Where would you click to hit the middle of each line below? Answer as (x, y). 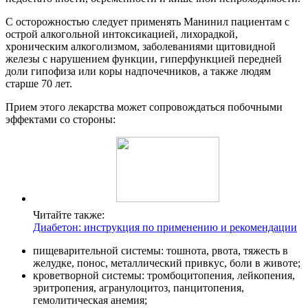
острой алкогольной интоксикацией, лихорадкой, (122, 34)
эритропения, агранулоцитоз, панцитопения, (139, 287)
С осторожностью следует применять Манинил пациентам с (147, 21)
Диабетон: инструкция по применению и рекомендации (165, 227)
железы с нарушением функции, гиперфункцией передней (144, 58)
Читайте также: (69, 214)
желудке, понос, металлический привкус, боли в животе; (167, 263)
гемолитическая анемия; (90, 300)
